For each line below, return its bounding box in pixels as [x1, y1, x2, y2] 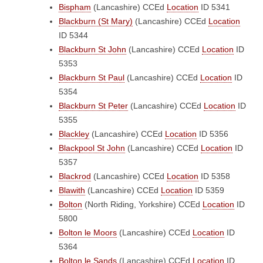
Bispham [59, 2, 91, 12]
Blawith [59, 186, 85, 195]
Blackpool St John [59, 143, 125, 153]
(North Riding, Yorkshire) [82, 200, 178, 209]
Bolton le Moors [59, 228, 117, 237]
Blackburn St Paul [59, 73, 124, 82]
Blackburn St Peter [59, 101, 128, 110]
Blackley [59, 129, 89, 139]
